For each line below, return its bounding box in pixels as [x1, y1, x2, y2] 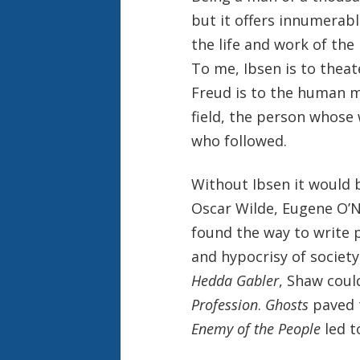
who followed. [190, 130, 287, 150]
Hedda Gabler [190, 270, 279, 290]
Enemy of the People [190, 318, 321, 338]
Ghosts [264, 294, 309, 314]
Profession [190, 294, 258, 314]
